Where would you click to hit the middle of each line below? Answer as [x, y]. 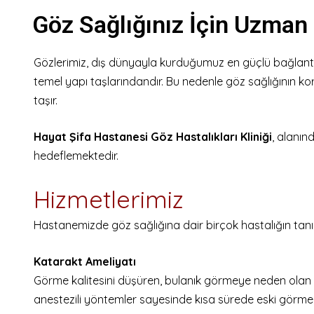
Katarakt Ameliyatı [85, 261]
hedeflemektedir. [76, 156]
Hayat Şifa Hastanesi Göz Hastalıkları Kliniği [153, 137]
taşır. [46, 100]
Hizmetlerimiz [109, 199]
